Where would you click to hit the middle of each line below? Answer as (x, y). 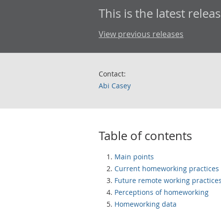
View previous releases (141, 34)
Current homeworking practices (167, 168)
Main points (134, 157)
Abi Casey (115, 86)
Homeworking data (146, 204)
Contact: (112, 74)
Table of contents (145, 136)
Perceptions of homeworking (162, 192)
